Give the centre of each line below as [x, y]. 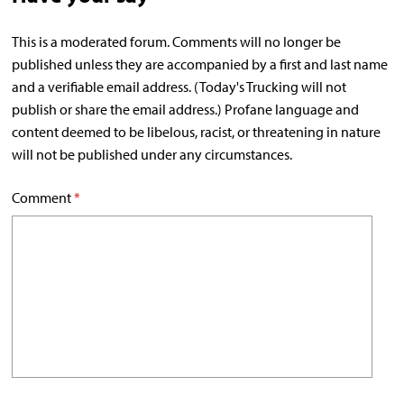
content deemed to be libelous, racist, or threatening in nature [197, 132]
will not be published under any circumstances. [152, 155]
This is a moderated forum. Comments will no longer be [177, 42]
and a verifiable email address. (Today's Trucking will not [179, 87]
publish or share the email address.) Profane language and [186, 110]
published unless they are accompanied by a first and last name [200, 64]
